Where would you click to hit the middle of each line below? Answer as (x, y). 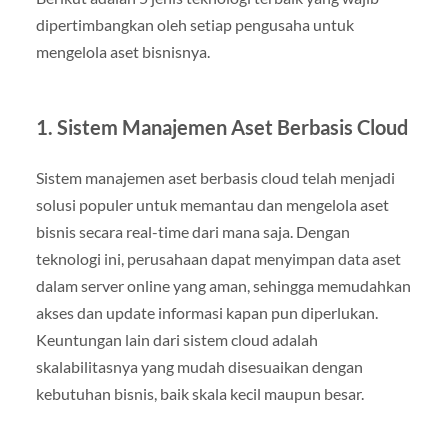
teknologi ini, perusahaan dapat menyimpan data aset (218, 258)
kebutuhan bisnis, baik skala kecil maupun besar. (199, 393)
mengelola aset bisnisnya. (122, 51)
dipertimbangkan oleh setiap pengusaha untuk (194, 24)
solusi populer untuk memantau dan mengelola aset (212, 204)
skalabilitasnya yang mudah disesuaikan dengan (199, 366)
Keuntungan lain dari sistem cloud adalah (176, 339)
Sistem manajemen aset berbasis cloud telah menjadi (215, 177)
